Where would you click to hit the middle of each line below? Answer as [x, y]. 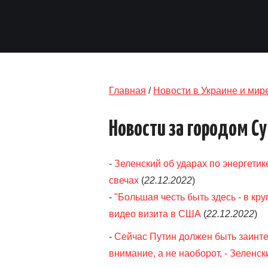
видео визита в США [155, 214]
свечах [124, 180]
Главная [127, 91]
